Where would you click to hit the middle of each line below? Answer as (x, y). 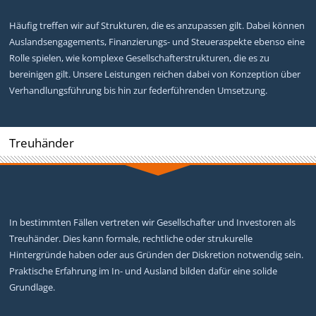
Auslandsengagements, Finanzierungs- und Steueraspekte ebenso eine (157, 41)
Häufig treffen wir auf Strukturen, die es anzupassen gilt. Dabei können (157, 25)
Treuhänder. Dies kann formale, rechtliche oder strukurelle (131, 238)
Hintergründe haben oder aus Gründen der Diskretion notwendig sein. (157, 254)
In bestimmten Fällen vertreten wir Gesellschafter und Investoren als (153, 222)
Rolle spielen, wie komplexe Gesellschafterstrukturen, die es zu (140, 57)
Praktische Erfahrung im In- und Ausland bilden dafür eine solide (144, 271)
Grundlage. (32, 287)
